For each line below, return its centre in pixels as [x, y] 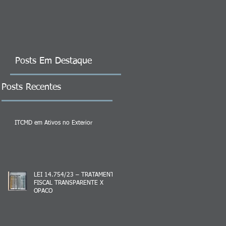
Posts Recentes [31, 87]
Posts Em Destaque [53, 61]
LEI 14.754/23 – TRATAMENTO [76, 175]
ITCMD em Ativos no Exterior [53, 123]
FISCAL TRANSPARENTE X [69, 183]
